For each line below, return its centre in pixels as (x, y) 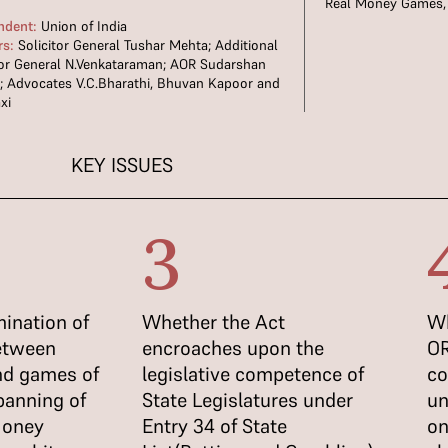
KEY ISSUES (122, 165)
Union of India (82, 26)
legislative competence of (253, 374)
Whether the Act (213, 322)
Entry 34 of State (214, 426)
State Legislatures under (247, 400)
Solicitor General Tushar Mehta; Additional (146, 45)
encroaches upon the (233, 348)
